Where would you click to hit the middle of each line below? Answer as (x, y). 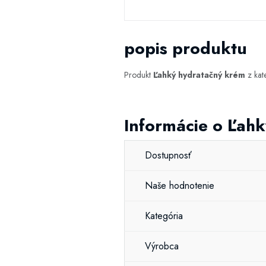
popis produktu (186, 48)
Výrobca (162, 246)
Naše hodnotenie (180, 186)
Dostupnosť (168, 155)
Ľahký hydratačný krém (199, 75)
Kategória (164, 216)
